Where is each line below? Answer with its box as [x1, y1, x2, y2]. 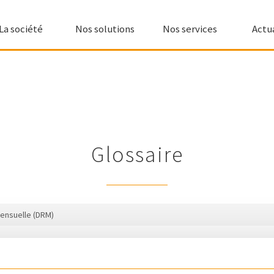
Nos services [162, 22, 217, 35]
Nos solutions [75, 22, 135, 35]
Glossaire [91, 141, 183, 168]
